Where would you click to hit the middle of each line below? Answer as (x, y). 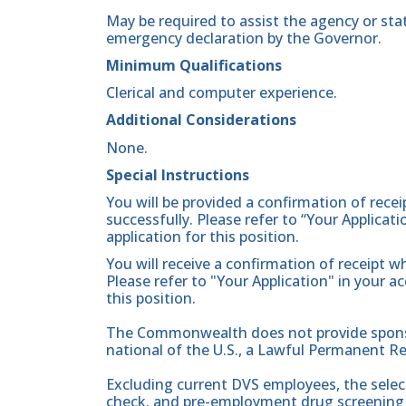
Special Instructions (178, 174)
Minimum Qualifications (194, 66)
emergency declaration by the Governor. (244, 38)
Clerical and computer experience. (222, 93)
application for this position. (203, 237)
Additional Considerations (201, 120)
